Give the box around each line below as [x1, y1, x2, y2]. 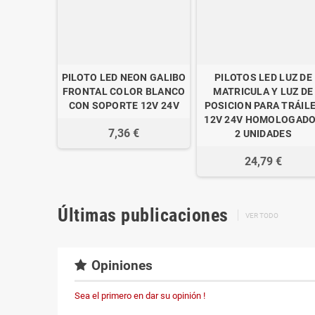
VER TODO [245, 210, 278, 220]
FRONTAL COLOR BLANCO [62, 85, 186, 97]
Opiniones [87, 258, 153, 274]
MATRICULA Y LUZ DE [213, 85, 314, 97]
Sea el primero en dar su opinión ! [75, 290, 205, 301]
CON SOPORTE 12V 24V [68, 99, 179, 111]
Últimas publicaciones [58, 204, 229, 226]
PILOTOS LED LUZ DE [214, 71, 313, 83]
